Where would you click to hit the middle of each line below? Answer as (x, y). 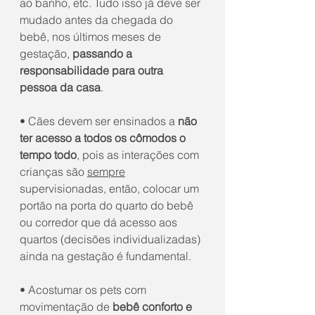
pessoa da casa (60, 87)
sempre (106, 172)
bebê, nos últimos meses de (92, 37)
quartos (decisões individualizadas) (111, 239)
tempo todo (48, 155)
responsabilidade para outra (93, 70)
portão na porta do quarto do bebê (108, 205)
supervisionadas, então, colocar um (111, 188)
